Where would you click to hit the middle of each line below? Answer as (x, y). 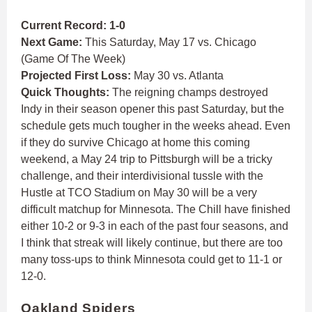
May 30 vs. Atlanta (179, 76)
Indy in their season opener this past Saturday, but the (153, 109)
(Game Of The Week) (73, 59)
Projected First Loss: (77, 76)
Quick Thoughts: (67, 93)
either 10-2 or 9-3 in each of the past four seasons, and (155, 226)
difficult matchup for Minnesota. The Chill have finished (156, 210)
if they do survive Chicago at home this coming (135, 143)
